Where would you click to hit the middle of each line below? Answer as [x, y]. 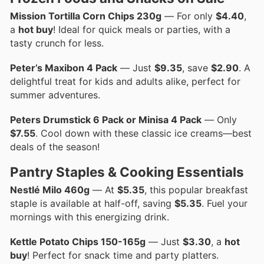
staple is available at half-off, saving [92, 204]
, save [197, 67]
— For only [189, 16]
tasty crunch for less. [57, 43]
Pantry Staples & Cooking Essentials [127, 172]
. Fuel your [225, 204]
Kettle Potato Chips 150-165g [78, 242]
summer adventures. [55, 95]
